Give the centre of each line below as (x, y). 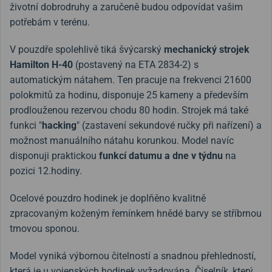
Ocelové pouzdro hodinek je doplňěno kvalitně (108, 198)
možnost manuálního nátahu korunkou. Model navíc (122, 140)
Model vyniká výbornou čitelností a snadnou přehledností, (133, 256)
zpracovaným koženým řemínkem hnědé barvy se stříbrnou (136, 213)
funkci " (26, 125)
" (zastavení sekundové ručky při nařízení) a (169, 125)
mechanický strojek (207, 49)
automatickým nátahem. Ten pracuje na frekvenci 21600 (131, 80)
